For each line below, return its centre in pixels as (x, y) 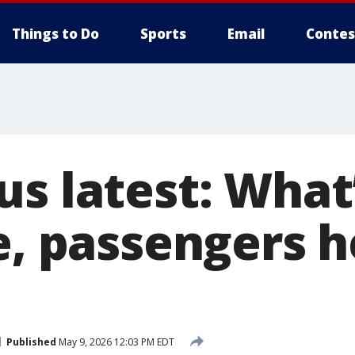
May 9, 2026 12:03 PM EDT (115, 342)
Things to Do (55, 34)
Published (31, 342)
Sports (163, 34)
